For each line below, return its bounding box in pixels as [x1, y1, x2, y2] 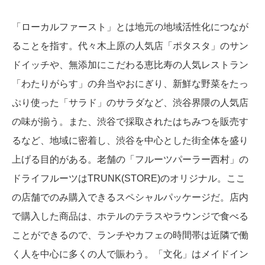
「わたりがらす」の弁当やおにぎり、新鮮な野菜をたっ [12, 78, 248, 89]
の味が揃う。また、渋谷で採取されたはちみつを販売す [12, 116, 248, 127]
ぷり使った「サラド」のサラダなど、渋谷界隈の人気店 [12, 97, 248, 108]
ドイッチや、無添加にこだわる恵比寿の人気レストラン [12, 59, 248, 70]
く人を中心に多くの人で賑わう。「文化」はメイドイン [12, 248, 248, 259]
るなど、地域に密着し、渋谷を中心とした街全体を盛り [12, 135, 248, 146]
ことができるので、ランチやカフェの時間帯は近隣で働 [12, 230, 248, 240]
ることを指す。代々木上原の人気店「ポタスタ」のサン [12, 40, 248, 51]
